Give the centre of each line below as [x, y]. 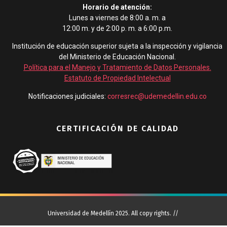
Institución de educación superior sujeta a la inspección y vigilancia [117, 46]
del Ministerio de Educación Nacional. [117, 57]
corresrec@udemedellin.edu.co [157, 96]
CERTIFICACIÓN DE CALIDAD [117, 129]
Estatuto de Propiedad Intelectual [117, 78]
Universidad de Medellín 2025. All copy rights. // [113, 214]
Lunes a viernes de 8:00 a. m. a [117, 17]
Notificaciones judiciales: [68, 96]
